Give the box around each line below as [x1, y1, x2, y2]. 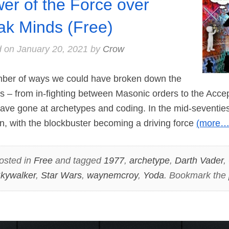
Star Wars [40, 170, 82, 181]
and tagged [52, 155, 104, 166]
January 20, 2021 [16, 43, 88, 54]
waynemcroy [86, 170, 138, 181]
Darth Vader [174, 155, 223, 166]
